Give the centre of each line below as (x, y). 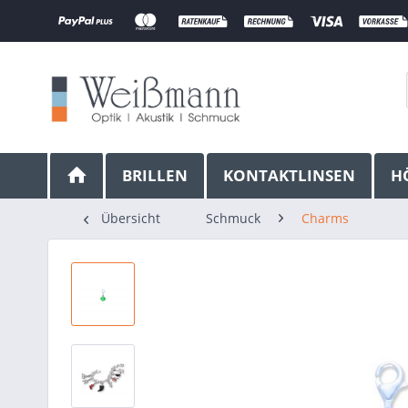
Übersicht (131, 218)
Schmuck (233, 218)
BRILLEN (155, 175)
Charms (325, 218)
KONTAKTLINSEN (289, 175)
